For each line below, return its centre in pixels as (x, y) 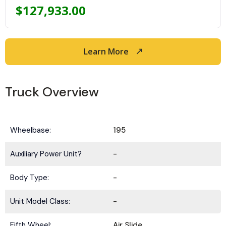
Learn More (106, 51)
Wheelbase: (31, 130)
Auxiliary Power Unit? (46, 154)
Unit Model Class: (40, 201)
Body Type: (30, 178)
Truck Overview (52, 92)
